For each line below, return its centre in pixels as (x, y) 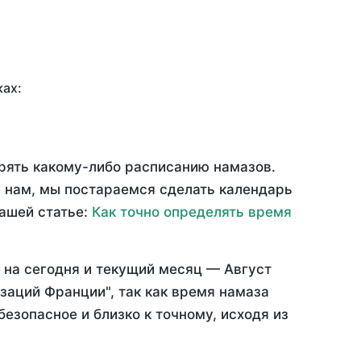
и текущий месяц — (152, 270)
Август (248, 270)
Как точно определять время (192, 212)
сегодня (52, 270)
